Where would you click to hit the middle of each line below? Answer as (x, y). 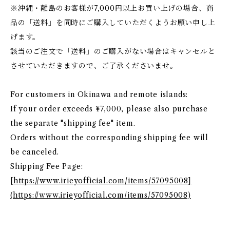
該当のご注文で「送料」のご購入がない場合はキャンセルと (113, 51)
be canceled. (35, 152)
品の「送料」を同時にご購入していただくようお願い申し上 (113, 23)
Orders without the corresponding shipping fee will (109, 138)
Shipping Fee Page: (47, 166)
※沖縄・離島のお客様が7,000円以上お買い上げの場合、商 (112, 8)
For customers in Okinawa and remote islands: (99, 94)
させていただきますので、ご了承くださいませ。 (94, 66)
